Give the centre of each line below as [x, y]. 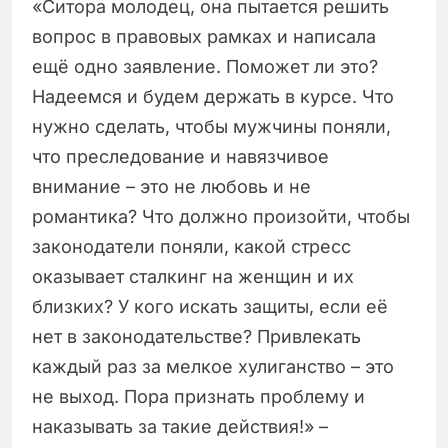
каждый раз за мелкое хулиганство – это [213, 367]
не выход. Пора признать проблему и [198, 397]
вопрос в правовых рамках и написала [204, 37]
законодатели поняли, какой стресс [191, 247]
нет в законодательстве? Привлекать [196, 337]
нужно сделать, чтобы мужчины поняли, [211, 127]
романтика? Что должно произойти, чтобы [221, 217]
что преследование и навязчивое [180, 157]
